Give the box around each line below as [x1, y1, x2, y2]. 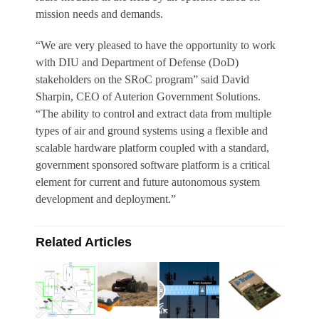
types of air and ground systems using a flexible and [36, 125, 268, 137]
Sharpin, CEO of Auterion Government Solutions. [36, 90, 263, 103]
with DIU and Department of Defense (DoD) [36, 56, 239, 69]
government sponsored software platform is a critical [36, 159, 270, 172]
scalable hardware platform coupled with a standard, [36, 142, 269, 155]
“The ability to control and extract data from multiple [36, 108, 271, 120]
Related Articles [36, 235, 132, 250]
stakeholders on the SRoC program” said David [36, 73, 249, 86]
